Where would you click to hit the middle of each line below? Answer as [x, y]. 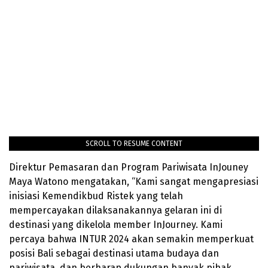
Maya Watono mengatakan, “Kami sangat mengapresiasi [134, 182]
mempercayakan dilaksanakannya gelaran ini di [115, 211]
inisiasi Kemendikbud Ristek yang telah [96, 196]
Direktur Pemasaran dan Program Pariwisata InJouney [129, 167]
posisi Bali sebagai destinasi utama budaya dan [114, 254]
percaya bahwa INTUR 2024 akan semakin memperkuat [131, 239]
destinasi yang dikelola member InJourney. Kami [116, 225]
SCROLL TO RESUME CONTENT [134, 144]
